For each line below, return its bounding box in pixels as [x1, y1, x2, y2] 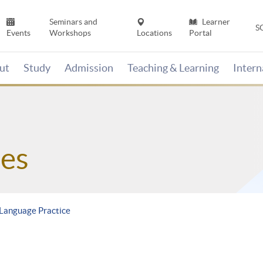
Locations [137, 28, 173, 38]
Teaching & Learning [127, 62, 219, 75]
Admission [65, 62, 113, 75]
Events [6, 28, 31, 38]
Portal [188, 28, 212, 38]
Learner [200, 17, 230, 27]
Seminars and [49, 17, 97, 27]
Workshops [49, 28, 91, 38]
